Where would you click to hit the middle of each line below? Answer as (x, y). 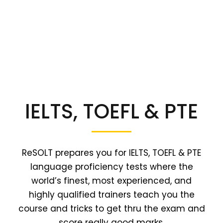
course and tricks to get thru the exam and (111, 209)
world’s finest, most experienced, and (111, 181)
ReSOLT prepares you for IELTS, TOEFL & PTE (111, 153)
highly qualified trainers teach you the (111, 195)
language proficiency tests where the (111, 167)
